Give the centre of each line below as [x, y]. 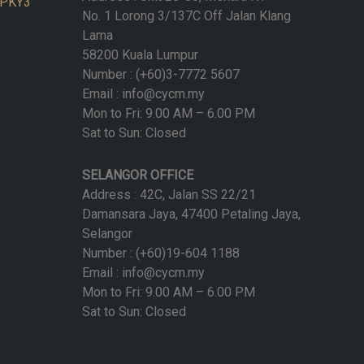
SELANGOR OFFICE [138, 175]
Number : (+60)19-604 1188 [161, 253]
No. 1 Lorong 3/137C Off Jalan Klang [186, 15]
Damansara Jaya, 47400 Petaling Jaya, [191, 214]
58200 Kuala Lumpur [140, 54]
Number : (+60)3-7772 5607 [161, 74]
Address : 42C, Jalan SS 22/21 [169, 194]
